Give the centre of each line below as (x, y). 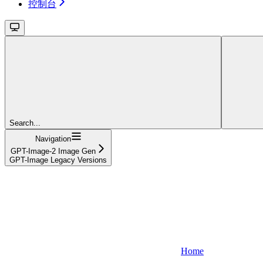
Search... (25, 123)
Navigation (53, 139)
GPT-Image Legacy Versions (58, 160)
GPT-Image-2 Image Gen (53, 151)
